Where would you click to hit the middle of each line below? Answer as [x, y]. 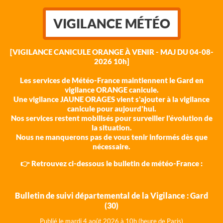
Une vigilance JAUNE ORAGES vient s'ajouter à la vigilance [111, 99]
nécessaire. [111, 147]
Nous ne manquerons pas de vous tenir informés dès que [111, 137]
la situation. [111, 128]
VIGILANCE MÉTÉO [111, 23]
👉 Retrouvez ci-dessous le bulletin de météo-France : [111, 164]
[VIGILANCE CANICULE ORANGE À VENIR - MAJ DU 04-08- [111, 52]
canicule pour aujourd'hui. [111, 109]
